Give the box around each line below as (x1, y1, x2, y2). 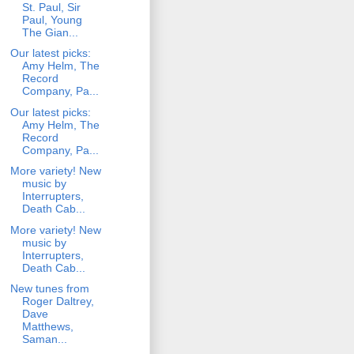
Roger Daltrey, (21, 295, 94, 308)
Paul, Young (21, 13, 82, 26)
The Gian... (21, 25, 78, 39)
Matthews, (21, 320, 73, 333)
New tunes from (9, 282, 89, 296)
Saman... (21, 333, 67, 346)
